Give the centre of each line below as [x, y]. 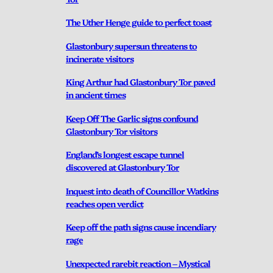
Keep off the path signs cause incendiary [141, 227]
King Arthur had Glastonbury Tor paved [140, 82]
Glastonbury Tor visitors [112, 131]
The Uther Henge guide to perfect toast [139, 22]
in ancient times [96, 95]
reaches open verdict [105, 203]
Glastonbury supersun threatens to [131, 45]
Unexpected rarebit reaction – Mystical [138, 263]
